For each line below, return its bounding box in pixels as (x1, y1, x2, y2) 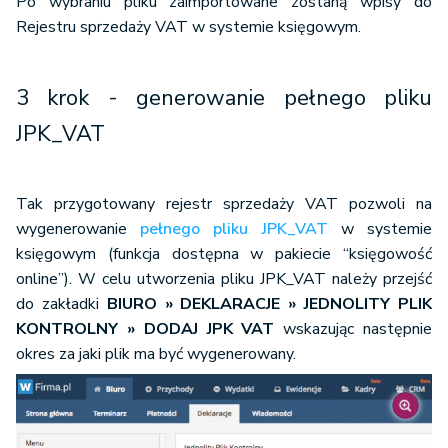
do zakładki (16, 292, 107, 315)
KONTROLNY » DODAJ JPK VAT (16, 317, 275, 340)
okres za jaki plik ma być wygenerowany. (16, 342, 296, 365)
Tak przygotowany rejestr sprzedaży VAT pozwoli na (16, 192, 432, 215)
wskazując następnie (274, 317, 433, 340)
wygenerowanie (16, 217, 141, 240)
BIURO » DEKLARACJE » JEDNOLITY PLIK (106, 292, 433, 315)
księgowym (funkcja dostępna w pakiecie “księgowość (16, 242, 432, 265)
